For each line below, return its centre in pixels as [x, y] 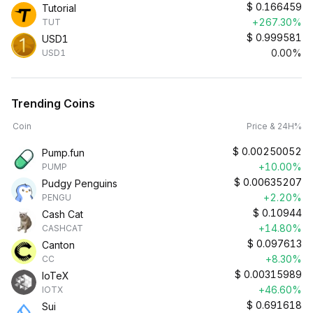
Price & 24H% [274, 126]
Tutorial [59, 8]
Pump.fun [63, 153]
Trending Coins [53, 103]
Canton [58, 245]
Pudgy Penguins [80, 183]
